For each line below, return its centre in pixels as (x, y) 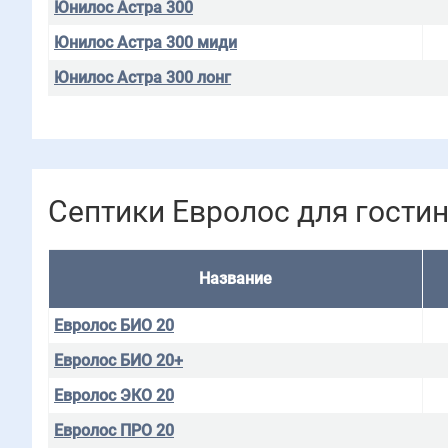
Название (235, 278)
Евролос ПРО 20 (114, 430)
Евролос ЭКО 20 (114, 395)
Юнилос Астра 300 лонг (142, 77)
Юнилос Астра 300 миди (145, 42)
